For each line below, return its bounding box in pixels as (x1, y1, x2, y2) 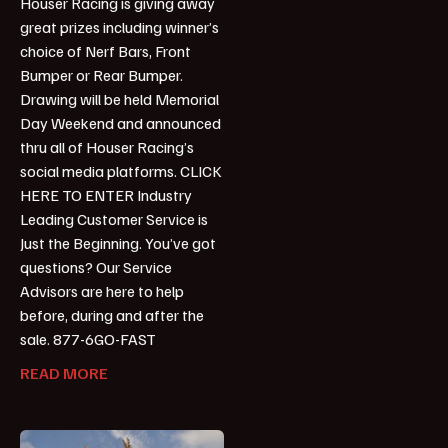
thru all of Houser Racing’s (20, 137, 194, 158)
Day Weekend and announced (20, 113, 221, 134)
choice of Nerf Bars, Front (20, 41, 191, 62)
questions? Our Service (20, 257, 172, 278)
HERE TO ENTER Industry (20, 185, 192, 206)
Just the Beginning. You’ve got (20, 233, 216, 254)
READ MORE (20, 363, 108, 384)
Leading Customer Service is (20, 209, 208, 230)
